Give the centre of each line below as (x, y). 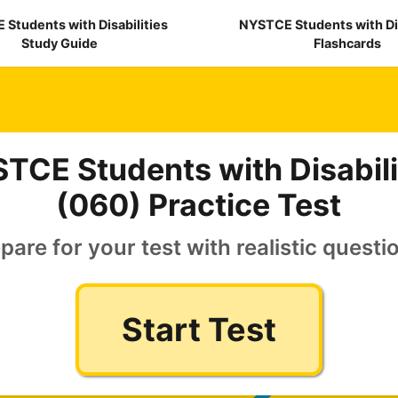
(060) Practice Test (199, 205)
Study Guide (60, 43)
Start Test (199, 330)
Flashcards (347, 43)
